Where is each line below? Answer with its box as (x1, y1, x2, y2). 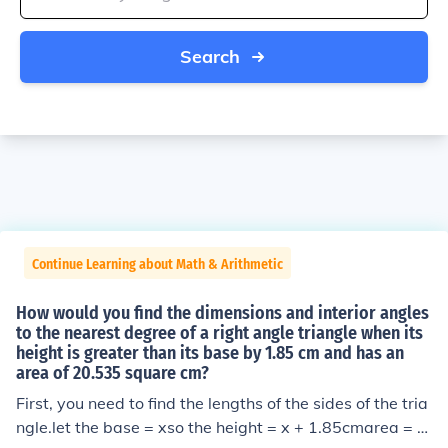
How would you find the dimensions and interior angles (16, 302, 429, 324)
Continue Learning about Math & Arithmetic (32, 256, 283, 273)
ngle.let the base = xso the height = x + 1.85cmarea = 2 (16, 417, 427, 437)
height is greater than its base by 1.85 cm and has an (16, 342, 404, 364)
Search (180, 45, 240, 68)
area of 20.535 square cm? (16, 362, 209, 384)
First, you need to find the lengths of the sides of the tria (16, 393, 428, 413)
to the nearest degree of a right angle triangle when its (16, 322, 423, 344)
